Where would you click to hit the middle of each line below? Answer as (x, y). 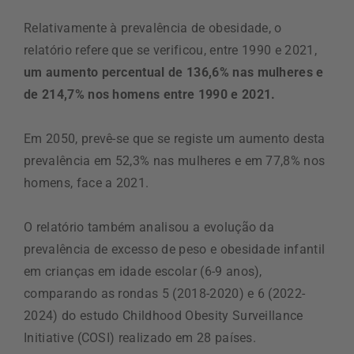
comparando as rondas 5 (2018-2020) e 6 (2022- (165, 293)
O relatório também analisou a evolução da (149, 227)
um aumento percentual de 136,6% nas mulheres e (174, 72)
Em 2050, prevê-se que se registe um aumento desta (175, 138)
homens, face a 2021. (87, 183)
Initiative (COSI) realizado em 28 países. (140, 337)
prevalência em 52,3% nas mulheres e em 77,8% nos (175, 160)
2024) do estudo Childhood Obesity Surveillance (164, 315)
